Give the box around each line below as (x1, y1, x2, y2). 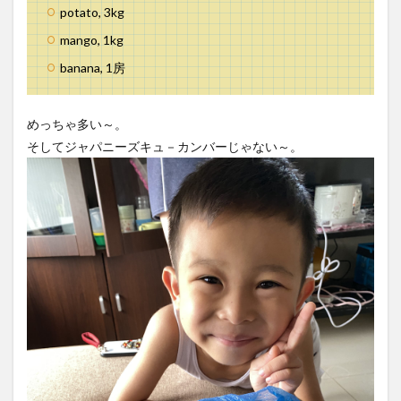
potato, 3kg (60, 4, 124, 21)
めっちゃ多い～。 (27, 116, 127, 132)
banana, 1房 (60, 60, 125, 76)
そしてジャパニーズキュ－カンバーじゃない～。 (27, 139, 303, 155)
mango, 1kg (60, 32, 124, 48)
